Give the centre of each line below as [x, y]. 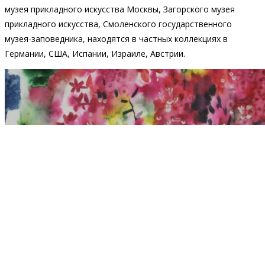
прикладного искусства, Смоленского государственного [118, 24]
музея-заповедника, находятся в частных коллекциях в [116, 38]
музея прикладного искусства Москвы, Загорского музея [120, 9]
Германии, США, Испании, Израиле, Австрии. [95, 53]
